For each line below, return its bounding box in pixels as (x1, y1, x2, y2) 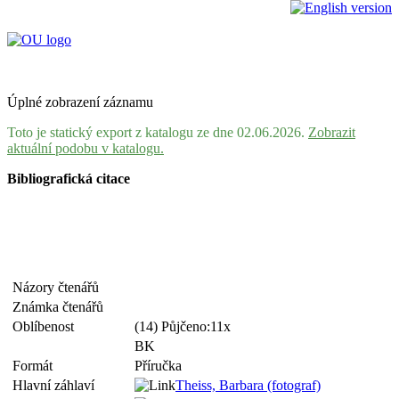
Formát (12, 358, 60, 373)
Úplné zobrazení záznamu (7, 94, 153, 110)
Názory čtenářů (12, 280, 106, 295)
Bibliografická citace (7, 171, 130, 186)
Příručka (134, 358, 182, 373)
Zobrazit (308, 125, 355, 140)
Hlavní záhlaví (12, 378, 102, 393)
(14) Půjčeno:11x (134, 319, 234, 334)
